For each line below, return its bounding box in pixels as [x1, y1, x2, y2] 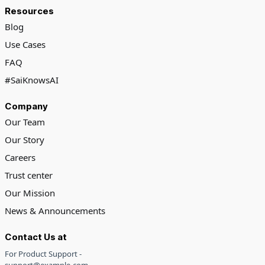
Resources [4, 5, 54, 17]
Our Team [4, 116, 45, 128]
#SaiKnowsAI [4, 73, 59, 86]
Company [4, 100, 48, 112]
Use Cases [4, 38, 46, 50]
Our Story [4, 134, 44, 146]
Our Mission [4, 187, 55, 199]
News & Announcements [4, 205, 105, 216]
